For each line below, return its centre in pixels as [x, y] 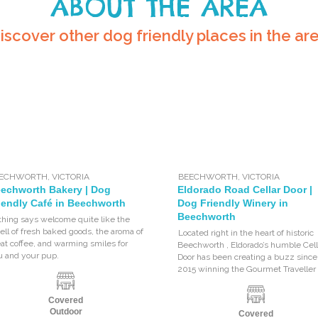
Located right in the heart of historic [246, 232]
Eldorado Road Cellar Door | [245, 189]
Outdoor [66, 311]
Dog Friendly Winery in [233, 203]
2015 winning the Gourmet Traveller [247, 269]
